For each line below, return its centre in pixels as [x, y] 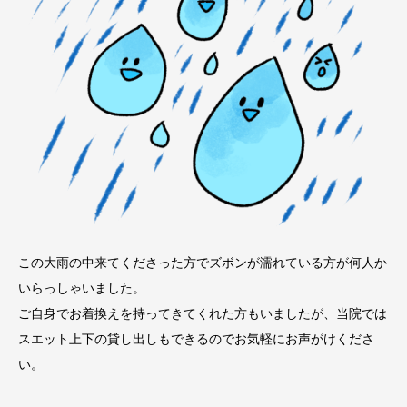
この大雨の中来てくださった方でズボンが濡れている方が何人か [203, 263]
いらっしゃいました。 [82, 288]
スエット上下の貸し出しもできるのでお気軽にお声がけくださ [196, 339]
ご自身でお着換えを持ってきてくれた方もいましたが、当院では [203, 314]
